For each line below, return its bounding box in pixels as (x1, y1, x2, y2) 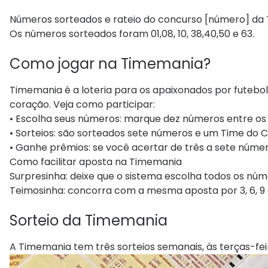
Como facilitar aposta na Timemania (10, 154, 182, 169)
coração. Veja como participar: (10, 97, 155, 111)
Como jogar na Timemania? (10, 53, 211, 74)
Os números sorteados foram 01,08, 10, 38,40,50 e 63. (10, 26, 254, 41)
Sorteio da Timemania (10, 210, 167, 230)
